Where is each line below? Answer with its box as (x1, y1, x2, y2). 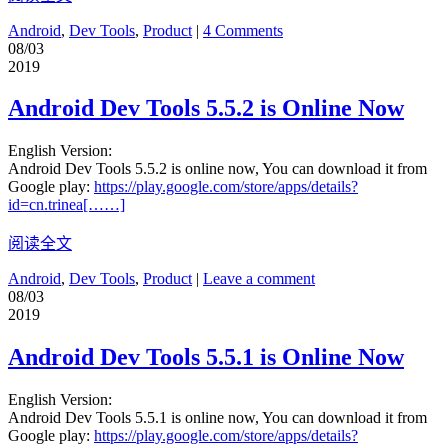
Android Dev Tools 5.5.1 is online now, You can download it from (8, 409, 427, 427)
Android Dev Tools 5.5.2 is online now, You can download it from (8, 160, 427, 178)
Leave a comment (203, 270, 315, 288)
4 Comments (203, 21, 283, 39)
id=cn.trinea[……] (8, 196, 125, 214)
